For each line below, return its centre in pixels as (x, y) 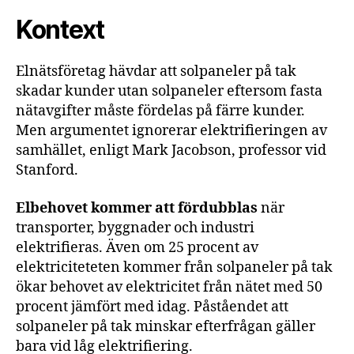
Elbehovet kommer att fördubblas (137, 208)
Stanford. (47, 170)
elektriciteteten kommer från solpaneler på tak (174, 267)
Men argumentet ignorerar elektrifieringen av (171, 131)
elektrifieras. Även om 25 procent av (137, 247)
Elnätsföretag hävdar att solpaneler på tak (156, 72)
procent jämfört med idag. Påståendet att (152, 307)
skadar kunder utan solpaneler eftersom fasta (169, 91)
